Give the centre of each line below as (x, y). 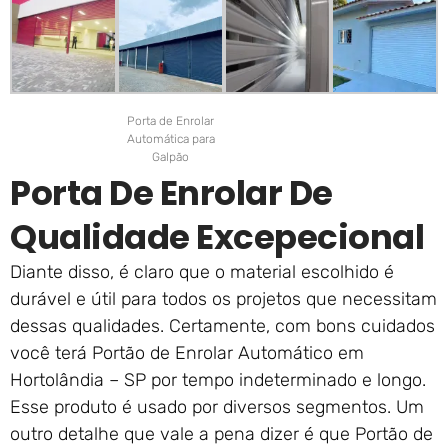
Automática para (170, 139)
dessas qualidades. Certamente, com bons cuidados (222, 326)
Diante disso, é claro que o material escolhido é (202, 272)
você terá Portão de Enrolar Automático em (187, 353)
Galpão (170, 157)
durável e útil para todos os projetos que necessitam (223, 299)
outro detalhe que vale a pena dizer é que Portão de (221, 434)
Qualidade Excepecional (217, 237)
